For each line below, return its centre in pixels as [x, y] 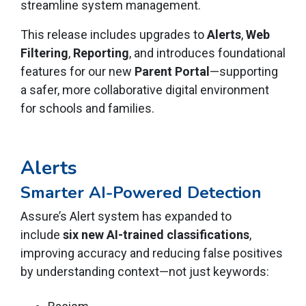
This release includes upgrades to [114, 35]
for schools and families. [87, 109]
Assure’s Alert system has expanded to [126, 217]
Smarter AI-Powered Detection [141, 193]
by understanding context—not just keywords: [145, 272]
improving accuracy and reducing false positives [152, 253]
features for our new [78, 72]
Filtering [44, 53]
